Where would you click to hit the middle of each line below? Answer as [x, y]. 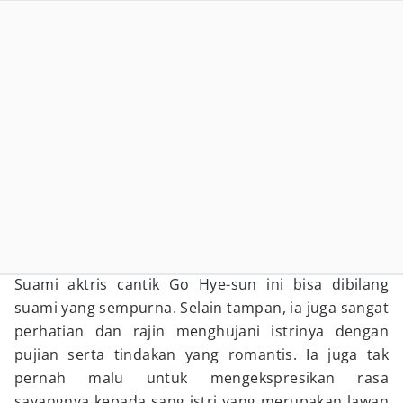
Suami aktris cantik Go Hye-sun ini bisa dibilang [201, 284]
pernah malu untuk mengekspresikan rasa [201, 378]
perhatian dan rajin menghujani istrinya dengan [201, 331]
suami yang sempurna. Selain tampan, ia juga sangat [201, 308]
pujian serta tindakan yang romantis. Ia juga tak [201, 354]
